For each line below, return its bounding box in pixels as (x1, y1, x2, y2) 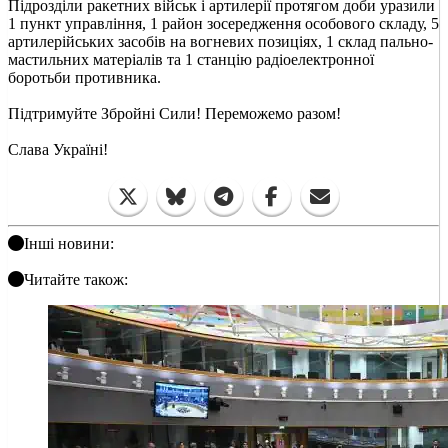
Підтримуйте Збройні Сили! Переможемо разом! (8, 104, 341, 122)
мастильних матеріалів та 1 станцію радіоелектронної (8, 50, 374, 68)
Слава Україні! (8, 140, 108, 158)
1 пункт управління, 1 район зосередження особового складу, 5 (8, 14, 439, 32)
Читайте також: (24, 270, 128, 288)
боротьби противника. (8, 68, 161, 86)
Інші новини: (24, 234, 114, 252)
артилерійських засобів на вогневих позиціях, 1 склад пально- (8, 32, 433, 50)
